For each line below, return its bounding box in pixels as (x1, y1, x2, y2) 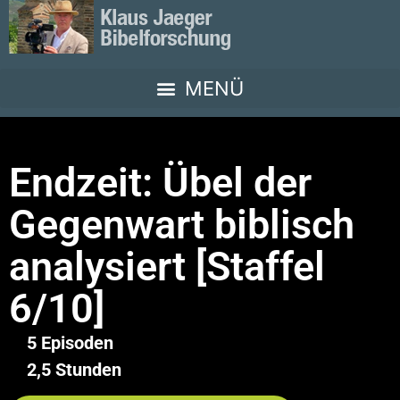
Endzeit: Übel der (9, 159, 312, 206)
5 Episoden (27, 332, 113, 354)
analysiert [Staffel (9, 243, 325, 290)
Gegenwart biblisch (9, 201, 354, 248)
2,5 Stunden (27, 359, 121, 380)
